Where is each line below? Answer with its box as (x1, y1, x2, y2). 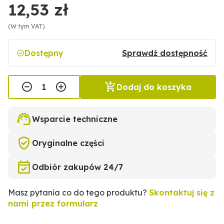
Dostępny (24, 48, 63, 58)
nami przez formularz (8, 198, 98, 208)
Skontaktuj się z (149, 187, 214, 197)
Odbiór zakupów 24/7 (32, 162, 123, 172)
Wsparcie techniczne (32, 114, 117, 124)
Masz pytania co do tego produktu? (8, 187, 149, 197)
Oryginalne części (32, 138, 104, 148)
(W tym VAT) (8, 22, 45, 30)
